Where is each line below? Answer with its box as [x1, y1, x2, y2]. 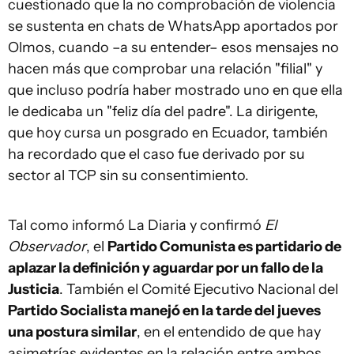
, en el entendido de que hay [137, 323, 321, 341]
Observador [8, 238, 86, 255]
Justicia [8, 281, 59, 298]
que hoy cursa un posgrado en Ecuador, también [8, 124, 328, 141]
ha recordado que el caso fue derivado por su [8, 145, 305, 163]
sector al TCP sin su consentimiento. [8, 167, 252, 184]
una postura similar [8, 323, 137, 341]
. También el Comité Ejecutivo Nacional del [59, 281, 338, 298]
